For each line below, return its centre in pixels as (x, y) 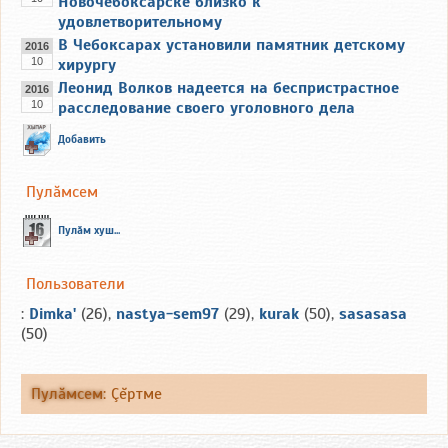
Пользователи (75, 284)
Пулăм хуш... (89, 230)
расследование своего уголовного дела (206, 107)
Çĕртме (136, 394)
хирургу (87, 64)
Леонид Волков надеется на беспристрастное (228, 87)
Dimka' (52, 314)
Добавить (82, 138)
